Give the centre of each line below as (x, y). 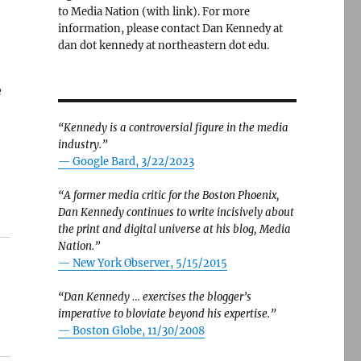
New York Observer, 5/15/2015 (149, 263)
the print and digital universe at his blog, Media (174, 229)
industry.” (82, 145)
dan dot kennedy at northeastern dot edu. (163, 46)
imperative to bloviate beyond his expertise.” (166, 314)
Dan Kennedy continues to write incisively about (176, 212)
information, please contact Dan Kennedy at (170, 29)
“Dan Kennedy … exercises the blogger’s (154, 297)
